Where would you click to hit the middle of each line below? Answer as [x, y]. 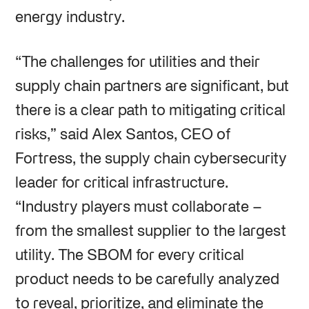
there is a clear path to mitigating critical [150, 111]
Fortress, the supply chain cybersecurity [151, 159]
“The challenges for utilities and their [137, 62]
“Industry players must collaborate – [138, 207]
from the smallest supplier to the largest [150, 231]
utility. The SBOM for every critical [129, 256]
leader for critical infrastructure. [121, 183]
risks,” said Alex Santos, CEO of [122, 135]
